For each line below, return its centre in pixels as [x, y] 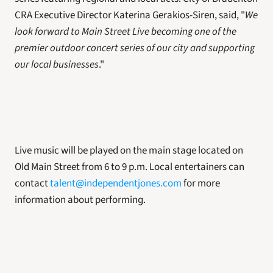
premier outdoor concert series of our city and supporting [135, 48]
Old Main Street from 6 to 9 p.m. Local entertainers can [129, 167]
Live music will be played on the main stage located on [129, 151]
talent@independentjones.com [116, 183]
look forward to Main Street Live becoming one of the [126, 32]
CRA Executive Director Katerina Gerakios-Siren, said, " [130, 15]
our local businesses [57, 65]
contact [32, 183]
